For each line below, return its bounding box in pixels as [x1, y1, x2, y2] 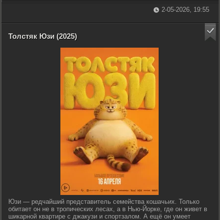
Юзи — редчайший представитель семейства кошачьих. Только [8, 198, 199, 205]
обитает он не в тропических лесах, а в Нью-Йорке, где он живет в [8, 205, 207, 213]
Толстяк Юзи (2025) [8, 32, 77, 40]
